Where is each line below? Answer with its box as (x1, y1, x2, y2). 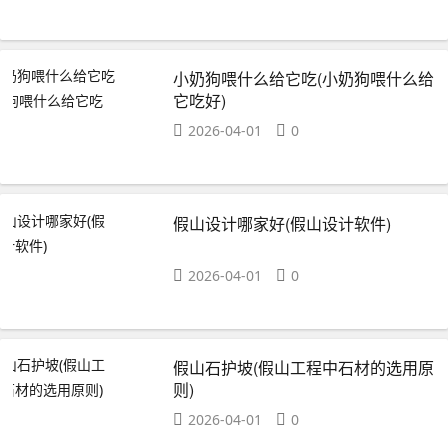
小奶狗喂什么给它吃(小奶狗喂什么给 (173, 67, 435, 91)
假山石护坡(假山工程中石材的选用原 (173, 355, 435, 379)
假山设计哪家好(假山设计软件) (173, 211, 392, 235)
